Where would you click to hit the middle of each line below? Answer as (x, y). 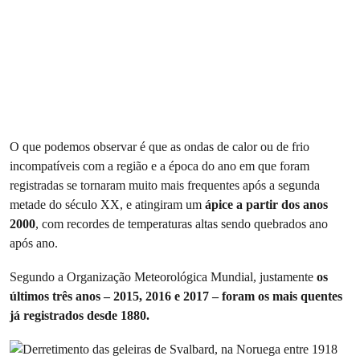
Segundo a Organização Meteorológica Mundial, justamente (163, 277)
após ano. (34, 243)
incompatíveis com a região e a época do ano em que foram (160, 166)
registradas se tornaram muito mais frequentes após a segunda (165, 186)
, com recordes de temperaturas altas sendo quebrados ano (182, 224)
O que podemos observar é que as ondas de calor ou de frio (160, 147)
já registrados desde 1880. (80, 316)
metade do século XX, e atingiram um (107, 205)
